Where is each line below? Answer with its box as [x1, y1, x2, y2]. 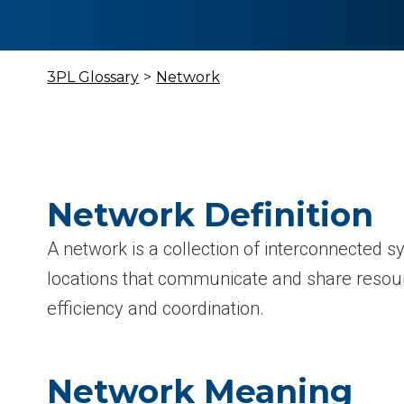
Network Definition [47, 195, 374, 234]
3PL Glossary [47, 69, 140, 86]
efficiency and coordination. [47, 298, 265, 319]
